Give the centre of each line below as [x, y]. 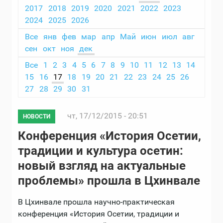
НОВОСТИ [37, 117]
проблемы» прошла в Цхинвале [109, 181]
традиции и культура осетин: [101, 151]
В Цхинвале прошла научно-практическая [96, 202]
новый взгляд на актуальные [102, 166]
